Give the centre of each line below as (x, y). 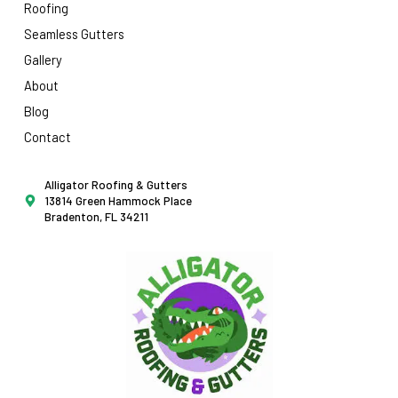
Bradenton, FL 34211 (96, 217)
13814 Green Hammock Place (118, 201)
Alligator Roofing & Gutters (115, 185)
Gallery (43, 60)
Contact (48, 137)
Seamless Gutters (74, 34)
